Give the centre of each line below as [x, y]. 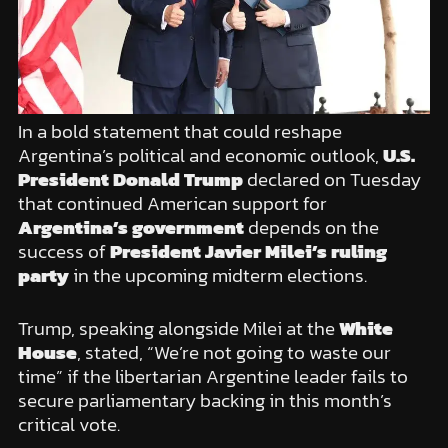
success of [63, 252]
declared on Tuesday [331, 180]
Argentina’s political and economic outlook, [200, 156]
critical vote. [68, 424]
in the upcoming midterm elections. [217, 276]
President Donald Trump [130, 180]
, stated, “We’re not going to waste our [233, 352]
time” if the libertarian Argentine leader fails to [212, 376]
